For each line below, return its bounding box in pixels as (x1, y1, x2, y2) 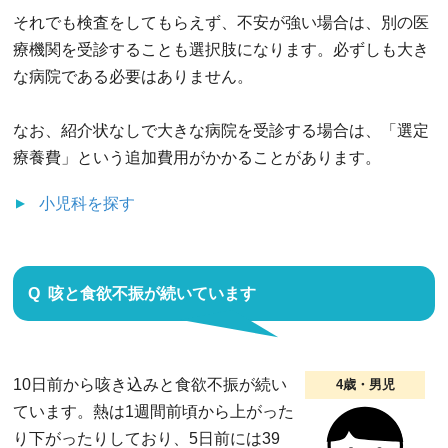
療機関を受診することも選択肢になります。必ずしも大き (13, 40, 429, 58)
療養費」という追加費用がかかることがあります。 (13, 148, 381, 166)
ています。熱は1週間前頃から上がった (13, 402, 294, 420)
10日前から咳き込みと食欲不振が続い (13, 375, 287, 393)
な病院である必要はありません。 (13, 67, 253, 85)
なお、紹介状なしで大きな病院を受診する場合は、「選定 (13, 121, 429, 139)
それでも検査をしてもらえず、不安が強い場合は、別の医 (13, 13, 429, 31)
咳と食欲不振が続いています (48, 284, 256, 302)
